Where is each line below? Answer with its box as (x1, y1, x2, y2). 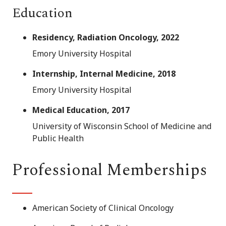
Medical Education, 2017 (32, 104, 130, 116)
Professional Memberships (12, 157, 207, 183)
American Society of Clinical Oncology (32, 202, 174, 213)
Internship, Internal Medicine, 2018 (32, 68, 176, 79)
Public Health (32, 132, 84, 144)
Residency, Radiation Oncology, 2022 (32, 31, 179, 43)
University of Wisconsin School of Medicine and (32, 120, 211, 132)
